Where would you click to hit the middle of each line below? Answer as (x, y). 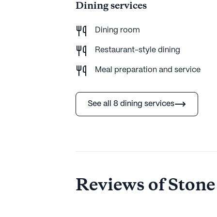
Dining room (117, 30)
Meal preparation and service (148, 70)
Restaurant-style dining (138, 50)
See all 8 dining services (131, 104)
